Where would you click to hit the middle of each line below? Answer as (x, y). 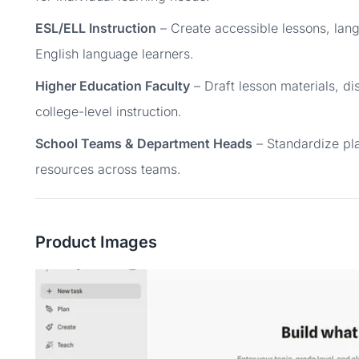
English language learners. (115, 54)
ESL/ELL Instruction (96, 28)
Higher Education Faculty (113, 86)
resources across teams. (108, 169)
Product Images (96, 242)
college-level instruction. (109, 111)
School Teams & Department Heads (144, 143)
